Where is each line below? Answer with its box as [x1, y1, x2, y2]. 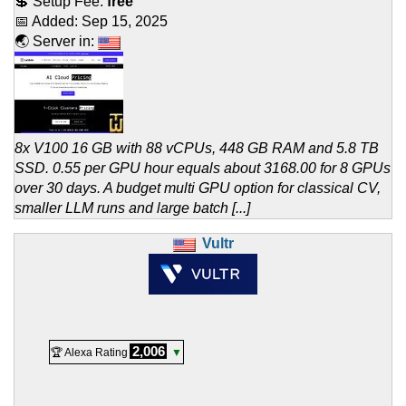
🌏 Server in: [14, 34, 98, 50]
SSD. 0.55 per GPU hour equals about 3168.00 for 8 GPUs [14, 160, 391, 177]
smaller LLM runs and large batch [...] [14, 200, 250, 217]
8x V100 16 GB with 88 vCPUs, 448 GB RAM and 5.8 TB [14, 140, 379, 157]
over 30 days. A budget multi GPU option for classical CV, [14, 180, 381, 197]
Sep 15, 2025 [82, 14, 168, 30]
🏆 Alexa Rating [51, 346, 128, 360]
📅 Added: [14, 14, 82, 30]
